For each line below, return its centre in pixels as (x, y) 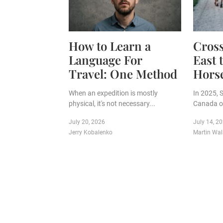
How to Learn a (110, 46)
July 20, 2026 (87, 122)
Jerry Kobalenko (91, 133)
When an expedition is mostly (113, 93)
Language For (105, 60)
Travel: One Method (123, 74)
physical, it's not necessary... (112, 104)
